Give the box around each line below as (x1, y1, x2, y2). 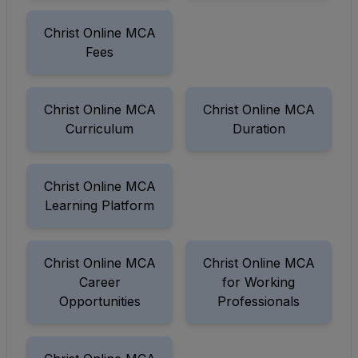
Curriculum (66, 121, 133, 137)
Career (78, 274, 121, 291)
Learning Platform (45, 197, 154, 214)
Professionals (217, 293, 300, 310)
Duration (232, 121, 285, 137)
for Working (222, 274, 295, 291)
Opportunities (58, 293, 141, 310)
